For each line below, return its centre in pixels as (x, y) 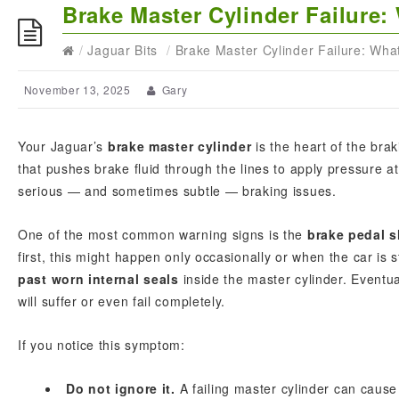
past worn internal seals (98, 279)
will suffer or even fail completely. (122, 301)
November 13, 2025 (77, 90)
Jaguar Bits (123, 50)
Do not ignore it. (121, 388)
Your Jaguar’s (63, 146)
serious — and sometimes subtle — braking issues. (177, 191)
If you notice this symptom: (102, 345)
